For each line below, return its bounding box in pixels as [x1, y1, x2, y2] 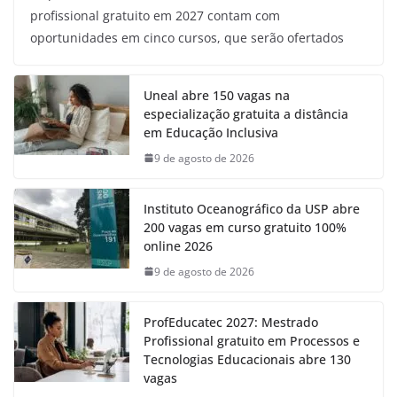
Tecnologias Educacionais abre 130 [144, 350, 351, 368]
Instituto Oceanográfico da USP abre [144, 199, 360, 217]
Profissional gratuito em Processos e [144, 331, 360, 349]
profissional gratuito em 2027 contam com [30, 6, 280, 24]
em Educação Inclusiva [144, 123, 278, 141]
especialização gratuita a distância [144, 105, 348, 122]
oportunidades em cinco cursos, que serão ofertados [30, 28, 344, 46]
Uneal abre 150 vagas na [144, 86, 290, 104]
